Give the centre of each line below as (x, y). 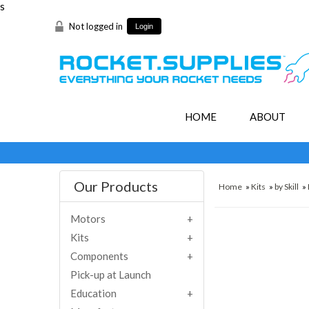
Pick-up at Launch (110, 274)
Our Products (116, 186)
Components (99, 256)
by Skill (287, 186)
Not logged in (96, 26)
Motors (88, 218)
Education (93, 293)
